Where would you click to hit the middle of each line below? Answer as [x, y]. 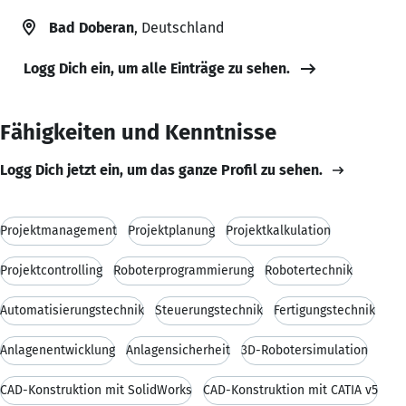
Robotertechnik [309, 270]
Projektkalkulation [278, 230]
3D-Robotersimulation [304, 350]
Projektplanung [171, 230]
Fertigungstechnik [324, 310]
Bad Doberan [92, 27]
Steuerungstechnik [209, 310]
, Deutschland [179, 27]
